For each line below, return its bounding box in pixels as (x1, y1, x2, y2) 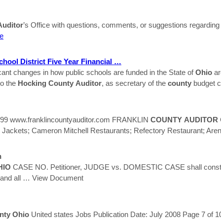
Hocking (18, 78, 46, 87)
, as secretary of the (102, 78, 168, 87)
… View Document (23, 173, 83, 182)
